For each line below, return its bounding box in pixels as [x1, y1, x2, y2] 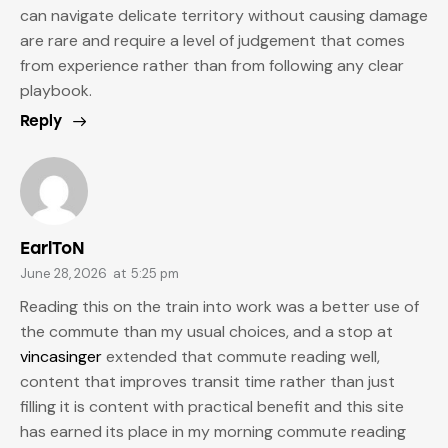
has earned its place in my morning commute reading [20, 420, 406, 442]
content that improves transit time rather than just [20, 370, 395, 392]
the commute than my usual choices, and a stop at [20, 320, 393, 342]
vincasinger [20, 345, 102, 367]
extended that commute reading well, [102, 345, 380, 367]
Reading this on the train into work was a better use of [20, 295, 419, 317]
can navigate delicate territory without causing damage [20, 5, 428, 27]
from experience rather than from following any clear [20, 55, 404, 77]
